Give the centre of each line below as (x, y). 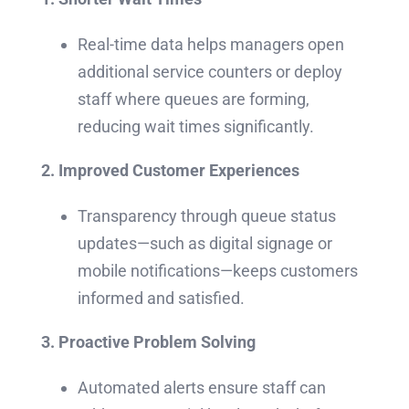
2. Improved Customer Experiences (170, 171)
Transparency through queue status (206, 216)
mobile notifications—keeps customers (217, 271)
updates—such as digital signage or (204, 244)
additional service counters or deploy (210, 72)
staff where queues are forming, (193, 100)
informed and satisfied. (161, 299)
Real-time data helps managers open (210, 45)
